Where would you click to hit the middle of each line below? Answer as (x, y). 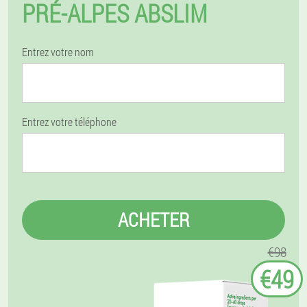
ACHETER (153, 220)
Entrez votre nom (58, 52)
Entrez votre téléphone (69, 122)
